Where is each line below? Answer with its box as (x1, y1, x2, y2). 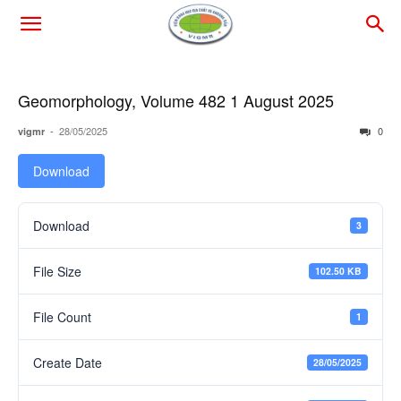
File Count (33, 308, 91, 326)
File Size (33, 262, 81, 280)
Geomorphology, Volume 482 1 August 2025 (18, 89, 334, 112)
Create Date (33, 354, 102, 371)
